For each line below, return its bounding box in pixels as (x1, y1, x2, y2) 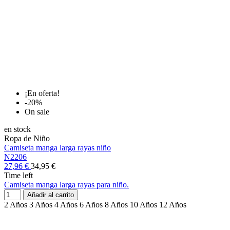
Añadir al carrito (27, 191, 74, 199)
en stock (4, 125, 31, 134)
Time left (4, 171, 33, 180)
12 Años (159, 200, 186, 209)
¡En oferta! (25, 89, 60, 98)
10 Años (130, 200, 157, 209)
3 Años (29, 200, 52, 209)
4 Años (54, 200, 78, 209)
